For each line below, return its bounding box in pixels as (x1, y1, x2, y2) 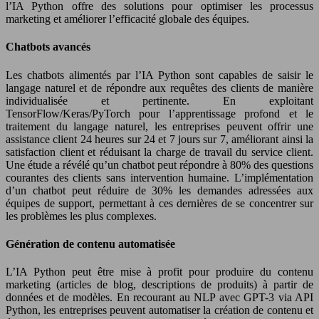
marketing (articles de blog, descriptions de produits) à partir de (6, 278, 313, 291)
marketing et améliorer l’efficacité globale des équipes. (6, 13, 249, 25)
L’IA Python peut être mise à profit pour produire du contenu (6, 266, 313, 278)
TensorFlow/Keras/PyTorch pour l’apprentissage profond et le (6, 107, 313, 120)
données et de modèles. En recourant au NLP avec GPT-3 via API (6, 291, 313, 304)
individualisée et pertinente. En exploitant (6, 94, 313, 107)
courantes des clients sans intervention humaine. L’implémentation (6, 171, 313, 184)
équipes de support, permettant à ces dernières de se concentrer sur (6, 197, 313, 209)
